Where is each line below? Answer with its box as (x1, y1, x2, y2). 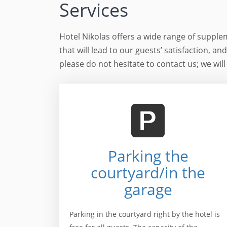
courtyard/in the (91, 162, 205, 183)
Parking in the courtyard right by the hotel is (69, 209, 220, 219)
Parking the (107, 145, 188, 166)
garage (124, 179, 172, 200)
